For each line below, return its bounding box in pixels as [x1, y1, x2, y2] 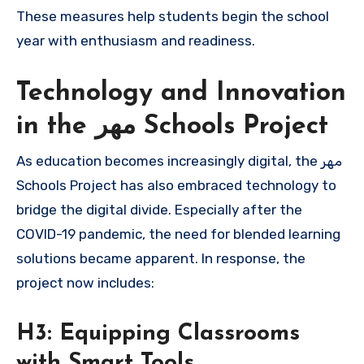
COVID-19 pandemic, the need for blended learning [16, 225, 340, 242]
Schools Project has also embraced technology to [16, 176, 336, 193]
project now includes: [16, 274, 154, 291]
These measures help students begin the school [16, 7, 329, 24]
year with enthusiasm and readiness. [16, 32, 255, 49]
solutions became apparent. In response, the [16, 249, 305, 266]
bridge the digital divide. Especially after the [16, 201, 302, 218]
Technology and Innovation [16, 80, 346, 106]
